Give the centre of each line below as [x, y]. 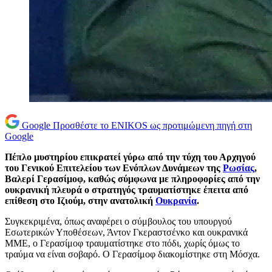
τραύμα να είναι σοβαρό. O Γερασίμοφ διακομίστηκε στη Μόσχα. [132, 254]
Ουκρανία [176, 201]
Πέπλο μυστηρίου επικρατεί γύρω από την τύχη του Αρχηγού [130, 157]
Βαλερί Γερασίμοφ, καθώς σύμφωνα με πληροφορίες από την [132, 179]
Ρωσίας [239, 168]
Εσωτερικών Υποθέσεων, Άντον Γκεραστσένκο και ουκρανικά [126, 233]
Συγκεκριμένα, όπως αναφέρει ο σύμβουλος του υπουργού [118, 222]
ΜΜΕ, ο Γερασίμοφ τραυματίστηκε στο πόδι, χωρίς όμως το [122, 243]
